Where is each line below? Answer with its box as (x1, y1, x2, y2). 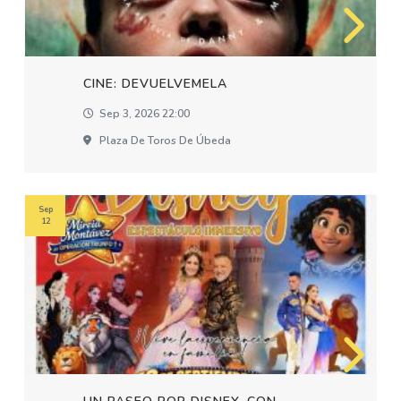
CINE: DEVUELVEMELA (83, 75, 228, 92)
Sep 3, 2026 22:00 (97, 107, 191, 121)
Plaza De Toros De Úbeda (97, 133, 232, 148)
